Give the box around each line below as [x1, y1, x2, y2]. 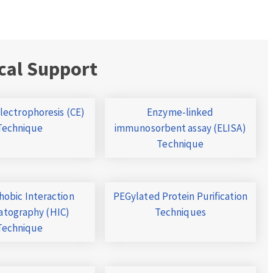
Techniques [154, 205, 206, 219]
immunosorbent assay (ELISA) [114, 121, 246, 135]
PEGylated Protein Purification [113, 190, 247, 204]
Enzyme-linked [147, 105, 214, 119]
